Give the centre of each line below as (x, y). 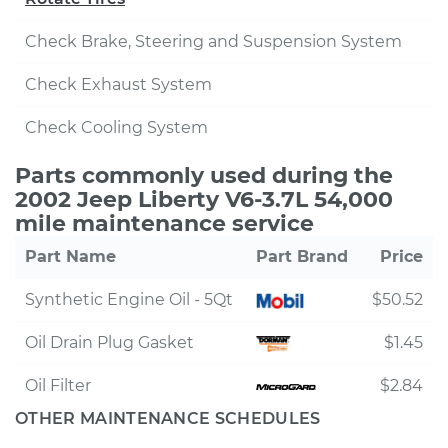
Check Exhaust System (118, 84)
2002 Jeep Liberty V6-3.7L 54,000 (204, 199)
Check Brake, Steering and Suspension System (213, 41)
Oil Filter (58, 385)
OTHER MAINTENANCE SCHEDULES (168, 418)
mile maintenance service (164, 223)
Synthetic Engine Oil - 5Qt (129, 299)
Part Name (70, 256)
